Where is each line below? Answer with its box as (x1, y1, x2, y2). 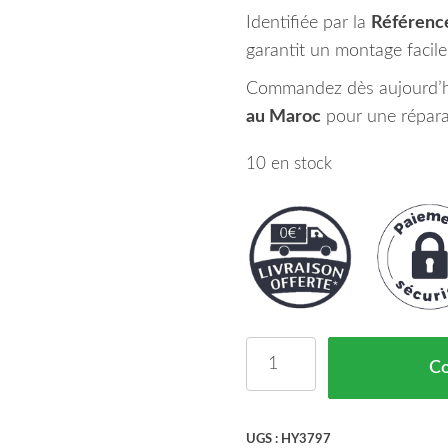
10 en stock (245, 156, 332, 172)
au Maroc (245, 108, 321, 126)
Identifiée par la (245, 14, 371, 32)
